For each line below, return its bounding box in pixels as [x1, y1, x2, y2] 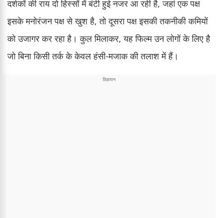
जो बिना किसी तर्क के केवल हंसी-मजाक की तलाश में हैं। [7, 50, 179, 62]
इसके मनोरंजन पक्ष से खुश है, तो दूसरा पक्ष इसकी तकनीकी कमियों [7, 15, 208, 27]
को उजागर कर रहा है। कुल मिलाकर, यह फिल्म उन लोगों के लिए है [7, 33, 210, 45]
